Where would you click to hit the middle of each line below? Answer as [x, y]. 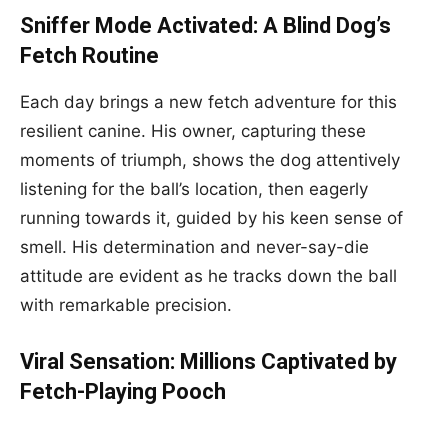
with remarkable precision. [126, 305]
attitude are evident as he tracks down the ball [208, 276]
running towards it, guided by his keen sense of [211, 218]
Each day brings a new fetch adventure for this [208, 102]
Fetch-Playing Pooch [123, 391]
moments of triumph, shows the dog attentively [210, 160]
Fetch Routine [89, 55]
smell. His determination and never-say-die [194, 247]
